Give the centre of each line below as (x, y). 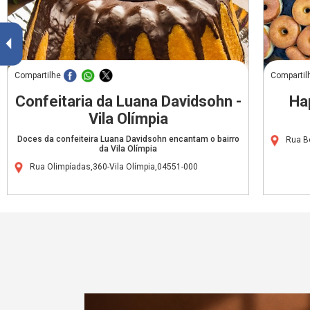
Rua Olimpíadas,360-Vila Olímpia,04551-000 (114, 166)
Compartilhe (38, 75)
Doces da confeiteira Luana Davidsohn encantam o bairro (128, 139)
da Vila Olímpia (128, 148)
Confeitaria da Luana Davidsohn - (128, 101)
